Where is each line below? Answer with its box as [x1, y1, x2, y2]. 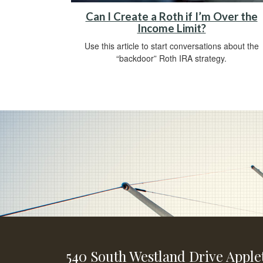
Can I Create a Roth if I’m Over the [85, 9, 258, 23]
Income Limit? [137, 21, 206, 35]
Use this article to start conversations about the [84, 39, 259, 52]
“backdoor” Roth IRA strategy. [116, 52, 227, 64]
